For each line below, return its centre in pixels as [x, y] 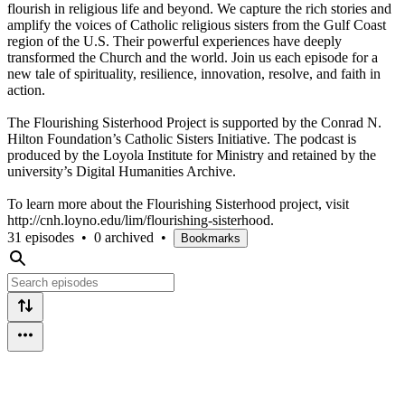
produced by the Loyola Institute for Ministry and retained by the [192, 155]
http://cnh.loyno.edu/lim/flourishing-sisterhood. [141, 220]
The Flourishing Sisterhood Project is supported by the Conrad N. [194, 122]
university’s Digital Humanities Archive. [122, 171]
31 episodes [41, 237]
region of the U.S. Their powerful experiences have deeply [174, 41]
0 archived [124, 237]
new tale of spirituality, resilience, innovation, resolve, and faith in [194, 73]
